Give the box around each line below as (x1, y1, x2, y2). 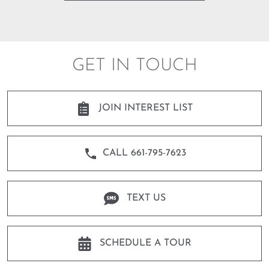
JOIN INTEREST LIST (95, 103, 193, 113)
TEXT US (123, 193, 166, 203)
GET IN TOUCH (71, 56, 198, 74)
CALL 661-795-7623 (102, 148, 186, 158)
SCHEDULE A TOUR (97, 238, 192, 249)
